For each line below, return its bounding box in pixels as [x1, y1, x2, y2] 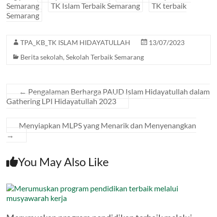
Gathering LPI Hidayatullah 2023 [6, 96, 117, 106]
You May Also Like [18, 154, 109, 169]
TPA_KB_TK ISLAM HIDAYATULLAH [20, 38, 131, 46]
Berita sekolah [20, 52, 63, 61]
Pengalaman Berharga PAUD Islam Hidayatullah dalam [27, 86, 210, 96]
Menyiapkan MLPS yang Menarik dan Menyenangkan [19, 120, 197, 130]
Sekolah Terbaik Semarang [66, 52, 144, 61]
